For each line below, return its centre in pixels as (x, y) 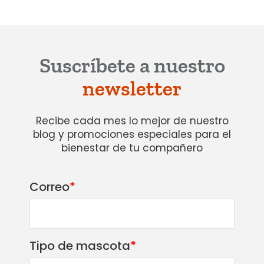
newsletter (132, 89)
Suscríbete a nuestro (132, 66)
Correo (49, 187)
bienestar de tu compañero (132, 148)
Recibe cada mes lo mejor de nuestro (132, 121)
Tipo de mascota (80, 245)
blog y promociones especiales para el (132, 134)
